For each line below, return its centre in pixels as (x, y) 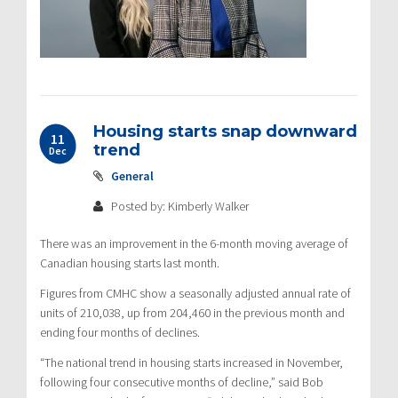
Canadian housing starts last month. (130, 263)
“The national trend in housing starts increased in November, (191, 362)
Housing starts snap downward (225, 131)
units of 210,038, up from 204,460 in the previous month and (192, 312)
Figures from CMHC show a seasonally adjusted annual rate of (195, 293)
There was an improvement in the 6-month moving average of (194, 243)
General (132, 175)
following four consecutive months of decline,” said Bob (182, 382)
